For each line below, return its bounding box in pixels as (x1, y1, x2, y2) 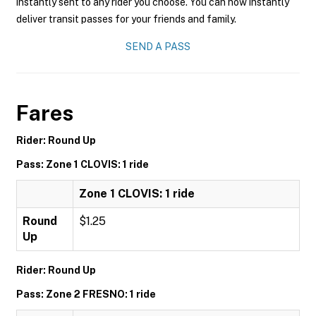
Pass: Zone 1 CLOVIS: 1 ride (16, 159, 149, 170)
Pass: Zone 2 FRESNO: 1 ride (16, 288, 156, 300)
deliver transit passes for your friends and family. (16, 13, 236, 25)
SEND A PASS (126, 41, 190, 52)
